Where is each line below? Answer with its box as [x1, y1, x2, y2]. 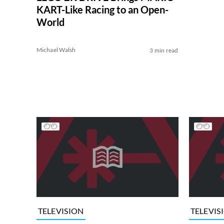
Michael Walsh [36, 46, 76, 54]
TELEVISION [37, 205, 84, 215]
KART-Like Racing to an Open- [36, 3, 168, 16]
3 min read [149, 46, 178, 54]
